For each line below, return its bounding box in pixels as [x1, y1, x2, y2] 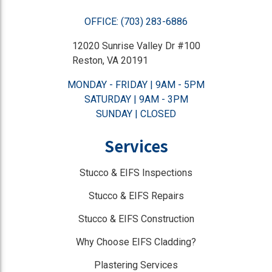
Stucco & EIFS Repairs [88, 190, 184, 202]
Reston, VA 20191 [72, 55, 148, 67]
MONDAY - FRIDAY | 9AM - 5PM [67, 79, 205, 91]
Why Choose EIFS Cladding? [76, 236, 196, 248]
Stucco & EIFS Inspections [80, 167, 192, 179]
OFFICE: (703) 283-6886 [84, 16, 188, 28]
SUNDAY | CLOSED [96, 108, 176, 120]
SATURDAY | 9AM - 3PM [84, 93, 188, 106]
